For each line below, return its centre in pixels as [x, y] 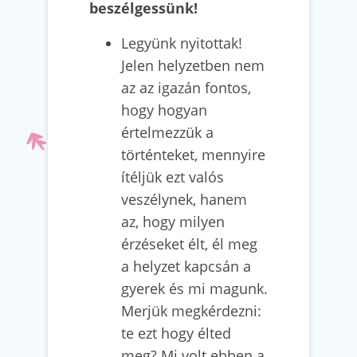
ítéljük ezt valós [173, 177]
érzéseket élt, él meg [189, 244]
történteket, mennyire [193, 155]
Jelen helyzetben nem [193, 65]
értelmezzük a [167, 132]
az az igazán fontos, [186, 88]
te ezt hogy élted [176, 333]
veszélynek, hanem [184, 199]
